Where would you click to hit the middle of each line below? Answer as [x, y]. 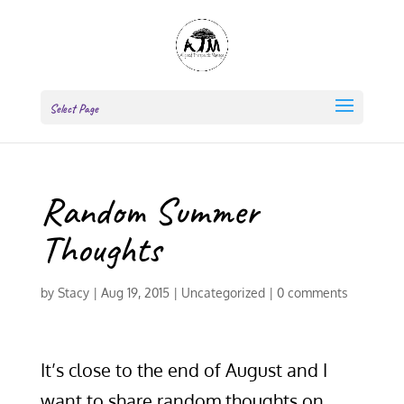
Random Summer [149, 211]
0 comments [312, 293]
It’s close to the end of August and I [184, 370]
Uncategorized [223, 293]
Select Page [73, 109]
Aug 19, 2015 [135, 293]
